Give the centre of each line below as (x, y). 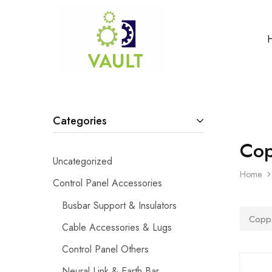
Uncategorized (83, 161)
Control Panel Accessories (107, 183)
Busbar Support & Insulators (119, 205)
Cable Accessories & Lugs (117, 227)
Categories (80, 121)
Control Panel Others (105, 249)
